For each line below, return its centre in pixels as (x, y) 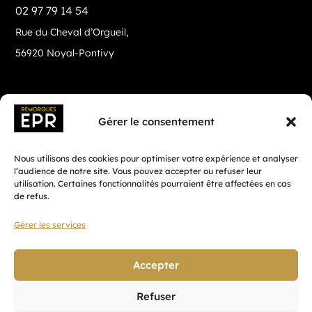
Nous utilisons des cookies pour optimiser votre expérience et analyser (156, 158)
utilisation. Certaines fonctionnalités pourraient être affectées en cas (153, 184)
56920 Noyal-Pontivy (65, 53)
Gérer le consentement (156, 121)
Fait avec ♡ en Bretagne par (84, 244)
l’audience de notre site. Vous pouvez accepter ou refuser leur (138, 171)
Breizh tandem (185, 244)
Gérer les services (50, 225)
